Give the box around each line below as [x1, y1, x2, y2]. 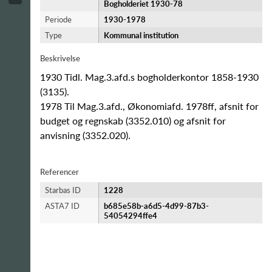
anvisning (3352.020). [40, 129, 131, 141]
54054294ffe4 [104, 211, 157, 220]
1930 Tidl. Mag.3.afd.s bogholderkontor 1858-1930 [40, 71, 259, 83]
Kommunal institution [104, 30, 178, 40]
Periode [45, 15, 72, 24]
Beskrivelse [40, 53, 80, 63]
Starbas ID [45, 185, 81, 195]
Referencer [40, 167, 79, 177]
